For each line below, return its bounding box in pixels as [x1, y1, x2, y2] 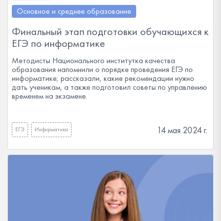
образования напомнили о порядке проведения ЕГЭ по [12, 64, 193, 74]
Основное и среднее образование [17, 6, 131, 16]
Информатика [35, 125, 68, 133]
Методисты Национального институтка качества [12, 55, 175, 66]
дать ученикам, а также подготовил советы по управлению [12, 82, 207, 92]
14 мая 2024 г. [157, 124, 207, 136]
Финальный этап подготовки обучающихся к [12, 24, 209, 38]
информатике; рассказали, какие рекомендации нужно [12, 73, 194, 83]
